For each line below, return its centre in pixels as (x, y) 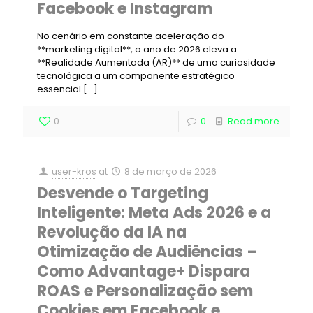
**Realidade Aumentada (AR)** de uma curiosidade (156, 63)
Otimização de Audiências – (147, 252)
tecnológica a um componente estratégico (136, 76)
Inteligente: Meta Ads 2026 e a (154, 213)
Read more (254, 121)
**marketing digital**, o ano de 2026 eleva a (137, 49)
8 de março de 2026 (171, 172)
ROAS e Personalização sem (145, 291)
